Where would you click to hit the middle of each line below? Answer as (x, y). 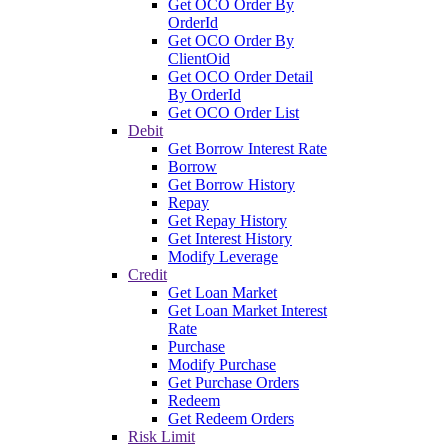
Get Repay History (227, 220)
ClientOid (199, 58)
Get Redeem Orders (231, 418)
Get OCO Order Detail (240, 76)
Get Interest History (230, 238)
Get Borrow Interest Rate (247, 148)
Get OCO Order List (233, 112)
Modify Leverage (223, 256)
